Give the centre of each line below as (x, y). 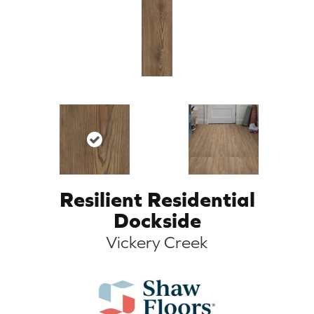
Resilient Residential (157, 199)
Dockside (157, 220)
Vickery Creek (157, 242)
